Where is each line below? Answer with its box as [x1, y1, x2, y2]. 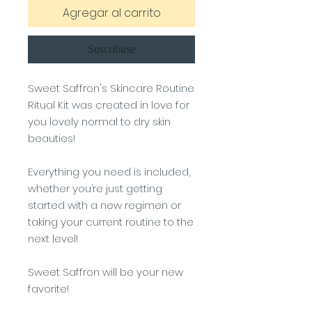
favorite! [28, 281, 72, 296]
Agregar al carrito [62, 5, 161, 21]
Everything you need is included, [28, 164, 190, 179]
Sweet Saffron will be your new [28, 265, 183, 279]
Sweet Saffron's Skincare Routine [28, 81, 194, 95]
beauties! [28, 131, 75, 146]
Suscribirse [87, 43, 136, 55]
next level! [28, 231, 78, 246]
